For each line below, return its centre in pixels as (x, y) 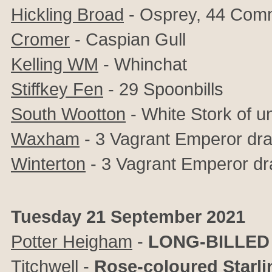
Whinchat (151, 64)
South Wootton (68, 114)
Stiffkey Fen (57, 89)
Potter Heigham (72, 241)
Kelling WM (55, 64)
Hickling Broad (67, 14)
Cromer (40, 39)
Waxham (45, 139)
